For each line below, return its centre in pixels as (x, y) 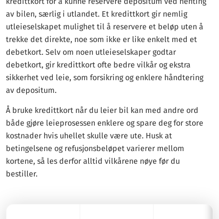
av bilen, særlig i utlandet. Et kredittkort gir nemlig (97, 14)
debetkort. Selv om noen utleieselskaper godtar (91, 52)
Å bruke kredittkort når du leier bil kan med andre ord (102, 110)
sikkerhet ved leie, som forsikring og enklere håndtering (105, 77)
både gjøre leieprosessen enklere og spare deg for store (105, 123)
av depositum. (31, 90)
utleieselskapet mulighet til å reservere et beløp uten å (105, 27)
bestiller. (22, 174)
